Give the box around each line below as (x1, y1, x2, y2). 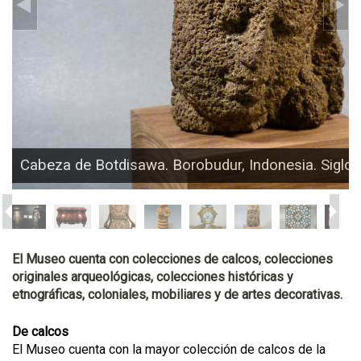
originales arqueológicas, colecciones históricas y (12, 268, 293, 284)
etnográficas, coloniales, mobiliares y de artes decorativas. (12, 286, 342, 302)
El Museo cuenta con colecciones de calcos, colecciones (12, 251, 333, 267)
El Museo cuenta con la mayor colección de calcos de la (12, 341, 326, 357)
